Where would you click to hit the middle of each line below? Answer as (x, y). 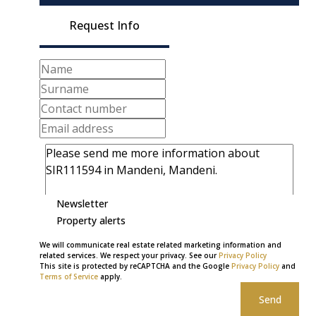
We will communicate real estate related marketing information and (160, 245)
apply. (110, 276)
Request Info (104, 25)
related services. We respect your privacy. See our (129, 255)
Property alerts (91, 220)
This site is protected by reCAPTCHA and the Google (135, 266)
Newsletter (82, 203)
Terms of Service (69, 276)
